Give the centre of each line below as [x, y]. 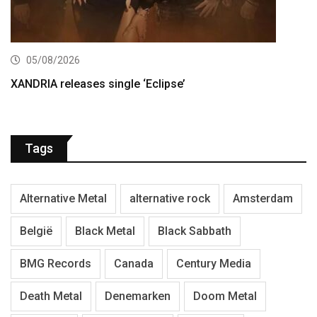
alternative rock [170, 199]
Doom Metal [225, 296]
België [36, 231]
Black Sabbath [195, 231]
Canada [134, 264]
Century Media [214, 264]
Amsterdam [263, 199]
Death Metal [51, 296]
